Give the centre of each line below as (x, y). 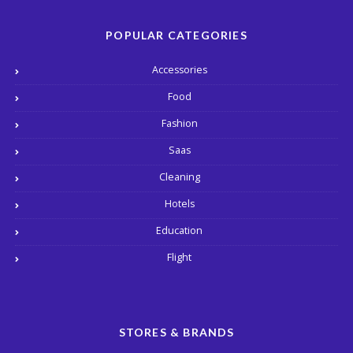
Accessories (179, 69)
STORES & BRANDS (176, 332)
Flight (179, 257)
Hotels (179, 203)
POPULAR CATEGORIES (176, 35)
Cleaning (179, 176)
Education (179, 230)
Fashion (179, 123)
